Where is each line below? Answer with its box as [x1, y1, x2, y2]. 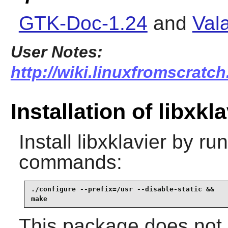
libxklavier [77, 130, 166, 153]
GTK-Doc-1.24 [18, 12, 148, 35]
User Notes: [10, 43, 103, 62]
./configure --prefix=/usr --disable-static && [31, 185, 214, 193]
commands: [18, 151, 122, 173]
